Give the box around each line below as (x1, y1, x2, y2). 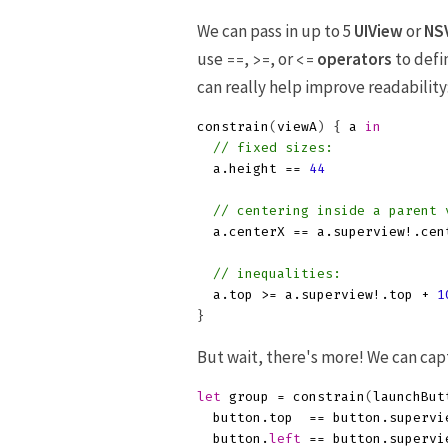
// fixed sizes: (213, 140, 333, 155)
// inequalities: (213, 266, 341, 281)
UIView (354, 20, 403, 42)
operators (317, 48, 392, 70)
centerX (229, 224, 285, 239)
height (229, 161, 277, 176)
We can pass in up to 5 (197, 20, 354, 42)
